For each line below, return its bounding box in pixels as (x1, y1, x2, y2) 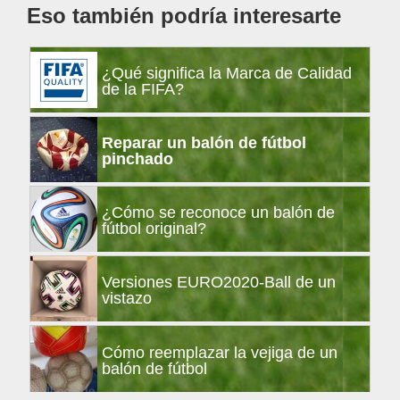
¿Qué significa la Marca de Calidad (102, 64, 352, 83)
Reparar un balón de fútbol (102, 134, 306, 153)
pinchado (102, 150, 173, 169)
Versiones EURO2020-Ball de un (102, 273, 336, 292)
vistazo (102, 289, 152, 308)
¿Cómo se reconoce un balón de (102, 204, 335, 222)
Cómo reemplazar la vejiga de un (102, 343, 337, 362)
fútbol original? (102, 220, 206, 238)
